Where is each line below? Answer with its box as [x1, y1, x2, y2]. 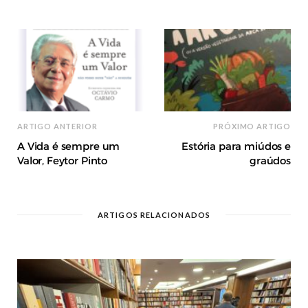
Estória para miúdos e [181, 139, 291, 153]
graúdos [250, 153, 291, 167]
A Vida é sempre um [17, 139, 120, 153]
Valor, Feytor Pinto [17, 153, 108, 167]
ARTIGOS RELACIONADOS [98, 210, 210, 219]
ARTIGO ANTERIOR [17, 121, 98, 131]
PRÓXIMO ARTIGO [213, 121, 291, 131]
